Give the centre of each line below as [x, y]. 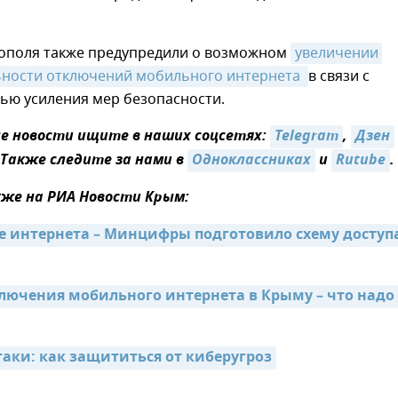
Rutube [361, 161]
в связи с [339, 77]
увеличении [337, 54]
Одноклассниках [251, 161]
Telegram [306, 137]
